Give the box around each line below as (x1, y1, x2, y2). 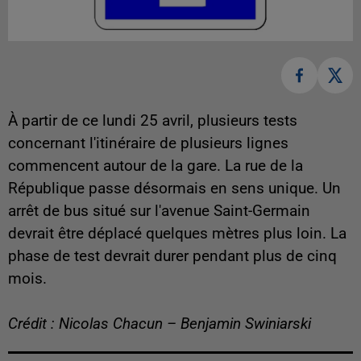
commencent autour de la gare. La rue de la (8, 156, 303, 175)
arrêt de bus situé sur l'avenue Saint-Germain (8, 201, 310, 220)
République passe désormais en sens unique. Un (8, 179, 341, 197)
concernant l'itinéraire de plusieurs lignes (8, 134, 288, 152)
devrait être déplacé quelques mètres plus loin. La (8, 224, 346, 243)
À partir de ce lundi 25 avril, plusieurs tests (8, 111, 297, 130)
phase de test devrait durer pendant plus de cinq (8, 247, 337, 265)
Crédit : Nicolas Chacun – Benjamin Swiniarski (8, 314, 311, 333)
